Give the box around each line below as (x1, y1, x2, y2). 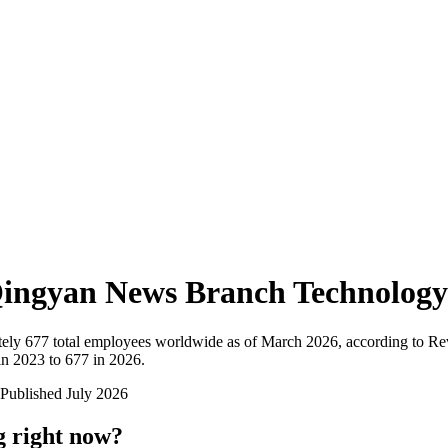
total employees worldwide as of (49, 332, 257, 350)
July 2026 (66, 384, 128, 402)
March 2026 (261, 332, 338, 350)
